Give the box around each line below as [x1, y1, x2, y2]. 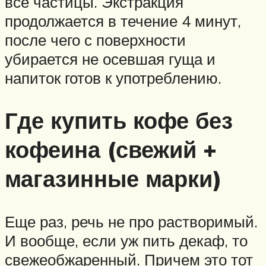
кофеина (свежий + [5, 135, 217, 164]
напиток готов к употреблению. [5, 68, 221, 87]
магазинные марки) [5, 164, 222, 194]
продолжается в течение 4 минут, [5, 11, 241, 30]
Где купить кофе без [5, 106, 233, 135]
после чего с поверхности [5, 30, 186, 49]
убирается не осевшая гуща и [5, 49, 216, 68]
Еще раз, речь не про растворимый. [5, 212, 258, 232]
